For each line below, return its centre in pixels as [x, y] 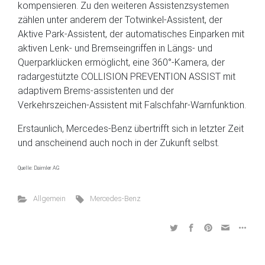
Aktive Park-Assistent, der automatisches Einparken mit [131, 34]
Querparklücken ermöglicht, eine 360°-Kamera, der [121, 62]
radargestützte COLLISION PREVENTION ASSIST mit [127, 77]
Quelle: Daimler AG [39, 168]
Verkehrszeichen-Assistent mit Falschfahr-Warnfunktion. [132, 105]
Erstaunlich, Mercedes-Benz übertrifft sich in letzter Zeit [131, 129]
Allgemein [49, 198]
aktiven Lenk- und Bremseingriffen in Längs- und [115, 48]
